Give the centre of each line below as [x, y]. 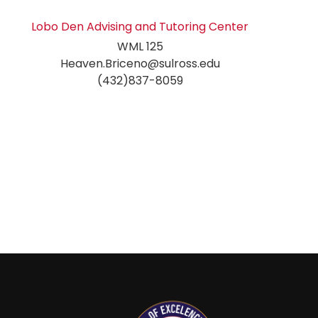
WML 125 [140, 47]
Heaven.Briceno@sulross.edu [140, 64]
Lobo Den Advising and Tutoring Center [140, 27]
